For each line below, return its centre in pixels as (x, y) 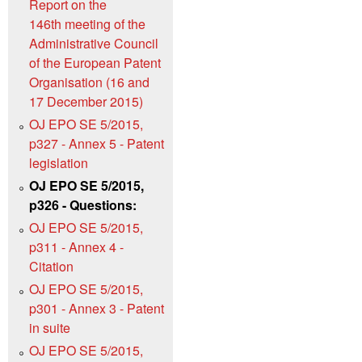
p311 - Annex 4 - (76, 246)
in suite (50, 327)
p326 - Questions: (83, 204)
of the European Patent (95, 62)
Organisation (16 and (89, 82)
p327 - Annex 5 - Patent (97, 143)
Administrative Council (94, 43)
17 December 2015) (86, 101)
